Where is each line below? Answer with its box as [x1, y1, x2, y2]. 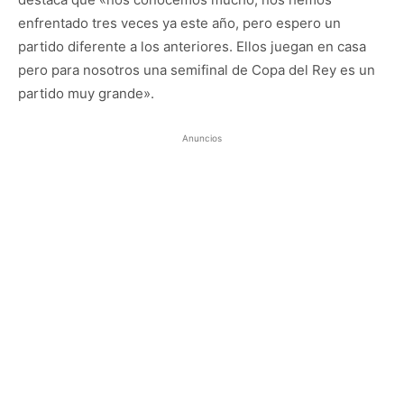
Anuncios [182, 132, 222, 143]
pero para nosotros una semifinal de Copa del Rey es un [18, 60, 375, 78]
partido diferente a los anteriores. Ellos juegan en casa [18, 37, 366, 55]
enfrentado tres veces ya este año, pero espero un [18, 14, 341, 32]
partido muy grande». [18, 84, 154, 102]
